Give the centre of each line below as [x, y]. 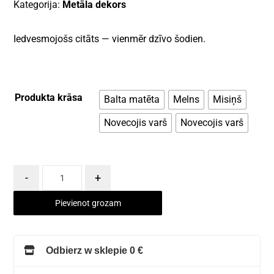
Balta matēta [132, 100]
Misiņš [228, 100]
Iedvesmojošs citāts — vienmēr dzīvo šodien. [110, 39]
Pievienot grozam [88, 203]
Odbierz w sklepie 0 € [95, 251]
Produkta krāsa [49, 98]
